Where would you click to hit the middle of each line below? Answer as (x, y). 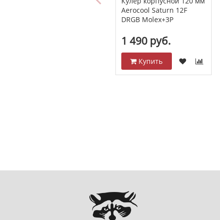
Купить (150, 61)
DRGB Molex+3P (147, 19)
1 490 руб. (146, 41)
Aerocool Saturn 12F (154, 10)
